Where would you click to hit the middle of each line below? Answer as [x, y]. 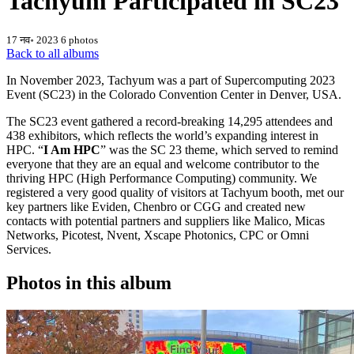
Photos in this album [89, 283]
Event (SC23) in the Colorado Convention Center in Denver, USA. [174, 95]
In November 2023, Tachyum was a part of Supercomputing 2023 [171, 81]
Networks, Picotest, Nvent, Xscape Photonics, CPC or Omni [158, 235]
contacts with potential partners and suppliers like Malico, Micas [166, 221]
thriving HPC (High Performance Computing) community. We [162, 179]
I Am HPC [72, 150]
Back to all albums [53, 54]
